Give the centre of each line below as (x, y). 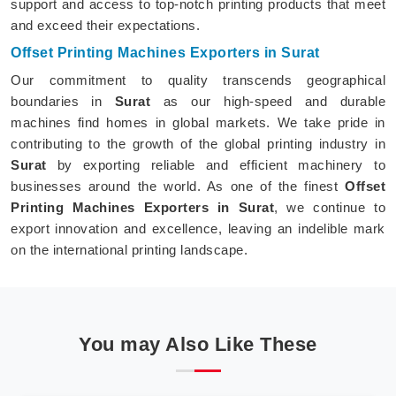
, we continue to (330, 207)
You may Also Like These (198, 344)
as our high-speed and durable (268, 101)
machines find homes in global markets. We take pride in (198, 122)
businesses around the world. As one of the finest (178, 186)
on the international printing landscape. (129, 249)
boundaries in (63, 101)
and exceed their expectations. (105, 25)
